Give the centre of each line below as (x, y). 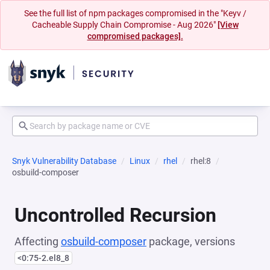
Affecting (38, 241)
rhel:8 (201, 161)
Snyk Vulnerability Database (64, 161)
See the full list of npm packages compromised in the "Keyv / (135, 13)
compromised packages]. (135, 36)
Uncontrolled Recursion (115, 215)
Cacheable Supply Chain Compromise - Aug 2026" (124, 25)
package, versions (191, 241)
